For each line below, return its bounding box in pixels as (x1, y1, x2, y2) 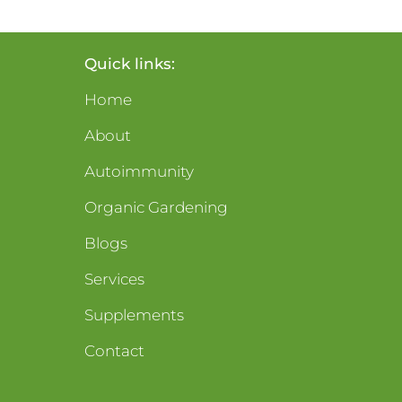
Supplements (84, 305, 184, 324)
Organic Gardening (84, 197, 228, 216)
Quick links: (84, 54, 175, 73)
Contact (84, 341, 144, 360)
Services (84, 269, 144, 288)
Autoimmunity (84, 162, 194, 180)
